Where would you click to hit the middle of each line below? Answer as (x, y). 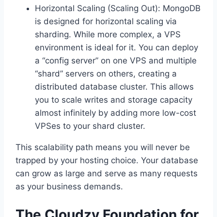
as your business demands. (69, 187)
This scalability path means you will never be (103, 147)
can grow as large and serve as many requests (107, 174)
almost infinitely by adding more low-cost (116, 113)
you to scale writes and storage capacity (114, 100)
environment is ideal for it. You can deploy (116, 48)
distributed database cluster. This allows (114, 87)
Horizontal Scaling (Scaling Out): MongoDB (118, 8)
